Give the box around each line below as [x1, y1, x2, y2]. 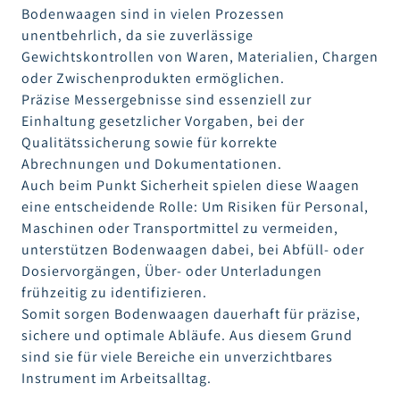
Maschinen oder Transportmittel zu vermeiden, [21, 219, 338, 238]
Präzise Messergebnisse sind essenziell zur [21, 90, 312, 110]
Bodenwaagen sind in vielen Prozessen [21, 4, 285, 24]
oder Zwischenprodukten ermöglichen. [21, 69, 285, 88]
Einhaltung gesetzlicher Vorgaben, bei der [21, 112, 304, 131]
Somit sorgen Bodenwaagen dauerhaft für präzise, [21, 304, 361, 324]
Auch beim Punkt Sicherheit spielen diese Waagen [21, 176, 360, 196]
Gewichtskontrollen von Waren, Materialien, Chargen [21, 47, 379, 67]
